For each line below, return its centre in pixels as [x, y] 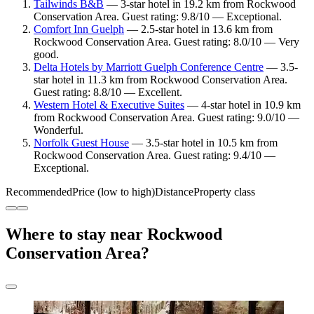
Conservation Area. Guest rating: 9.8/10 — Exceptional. [158, 17]
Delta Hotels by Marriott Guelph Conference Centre [149, 67]
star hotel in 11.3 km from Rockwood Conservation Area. [161, 80]
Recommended [39, 192]
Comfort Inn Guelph [79, 29]
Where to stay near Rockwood [114, 234]
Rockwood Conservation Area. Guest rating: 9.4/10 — [155, 156]
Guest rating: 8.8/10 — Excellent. [108, 93]
